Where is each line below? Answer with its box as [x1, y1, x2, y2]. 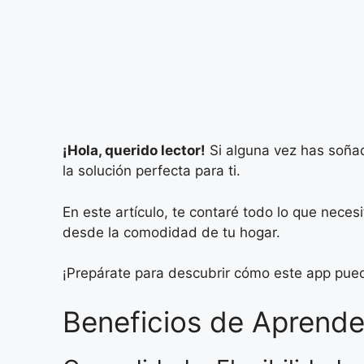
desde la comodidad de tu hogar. [63, 223, 280, 240]
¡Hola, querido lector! [63, 142, 206, 159]
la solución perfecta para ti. [63, 162, 240, 180]
